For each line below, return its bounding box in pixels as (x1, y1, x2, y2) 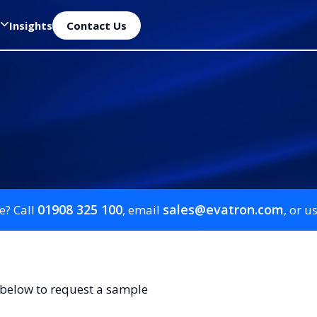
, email (122, 202, 163, 219)
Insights (9, 18, 52, 33)
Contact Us (67, 18, 127, 33)
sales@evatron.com (162, 201, 284, 219)
